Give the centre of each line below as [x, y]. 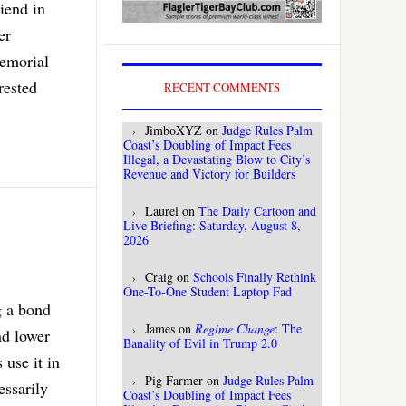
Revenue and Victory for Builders [209, 174]
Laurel [162, 211]
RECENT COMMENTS [222, 87]
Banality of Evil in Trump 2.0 [200, 343]
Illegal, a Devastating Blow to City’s [217, 159]
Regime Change [235, 329]
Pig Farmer [174, 381]
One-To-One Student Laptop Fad [208, 292]
